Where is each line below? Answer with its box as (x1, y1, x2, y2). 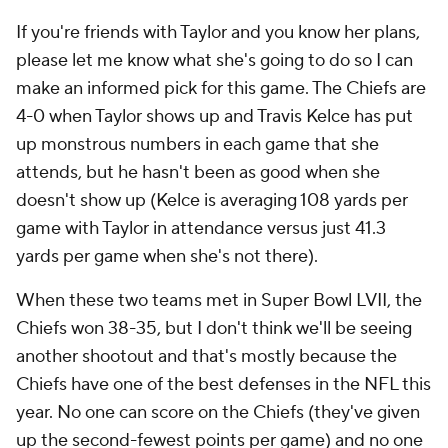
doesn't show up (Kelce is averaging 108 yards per (16, 189, 408, 212)
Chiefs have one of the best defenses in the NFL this (16, 373, 431, 396)
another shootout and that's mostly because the (16, 345, 397, 368)
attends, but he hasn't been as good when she (16, 161, 380, 184)
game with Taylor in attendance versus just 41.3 (16, 217, 386, 240)
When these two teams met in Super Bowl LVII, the (16, 289, 422, 312)
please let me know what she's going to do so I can (16, 49, 413, 72)
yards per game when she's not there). (16, 245, 322, 268)
